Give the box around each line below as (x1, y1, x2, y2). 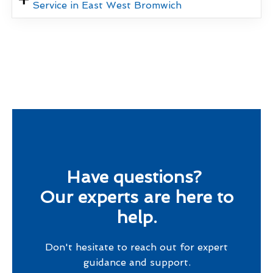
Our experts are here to (40, 186, 233, 207)
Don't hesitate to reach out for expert (45, 241, 228, 253)
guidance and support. (82, 256, 191, 268)
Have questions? (66, 166, 207, 187)
